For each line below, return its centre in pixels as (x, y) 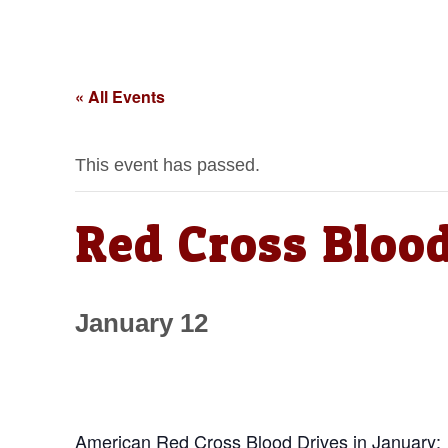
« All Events (119, 97)
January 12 (141, 323)
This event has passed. (167, 165)
